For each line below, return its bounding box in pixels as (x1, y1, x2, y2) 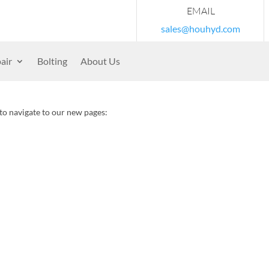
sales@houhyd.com (161, 23, 240, 34)
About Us (80, 55, 120, 67)
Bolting (37, 55, 67, 67)
